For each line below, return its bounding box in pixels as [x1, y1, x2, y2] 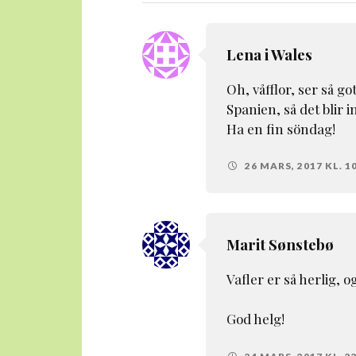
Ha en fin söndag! [226, 119, 335, 137]
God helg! [226, 310, 284, 328]
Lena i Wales [226, 44, 312, 64]
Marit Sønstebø [226, 234, 334, 254]
